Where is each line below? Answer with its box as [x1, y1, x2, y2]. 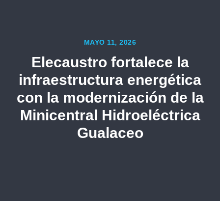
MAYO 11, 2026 [83, 38, 137, 47]
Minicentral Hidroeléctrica [20, 107, 200, 124]
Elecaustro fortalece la [31, 54, 189, 71]
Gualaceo [77, 125, 143, 141]
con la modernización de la [16, 89, 204, 106]
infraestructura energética [19, 72, 201, 88]
